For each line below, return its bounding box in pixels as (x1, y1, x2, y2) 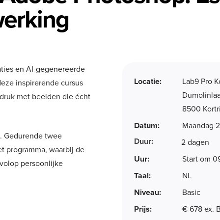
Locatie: (134, 76, 162, 87)
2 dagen (181, 137, 210, 148)
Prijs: (134, 203, 152, 215)
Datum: (134, 120, 160, 131)
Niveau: (134, 187, 161, 198)
